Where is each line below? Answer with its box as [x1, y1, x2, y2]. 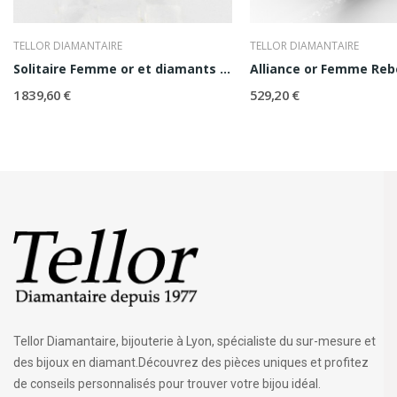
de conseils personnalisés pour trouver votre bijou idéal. [13, 377, 321, 392]
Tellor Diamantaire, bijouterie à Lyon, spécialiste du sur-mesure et [13, 334, 376, 349]
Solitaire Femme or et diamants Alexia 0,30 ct [219, 60, 230, 78]
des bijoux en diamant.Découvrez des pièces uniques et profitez [13, 355, 369, 370]
